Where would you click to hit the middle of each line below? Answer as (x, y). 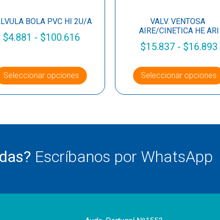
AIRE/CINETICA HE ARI (179, 31)
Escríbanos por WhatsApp (124, 157)
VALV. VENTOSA (179, 22)
